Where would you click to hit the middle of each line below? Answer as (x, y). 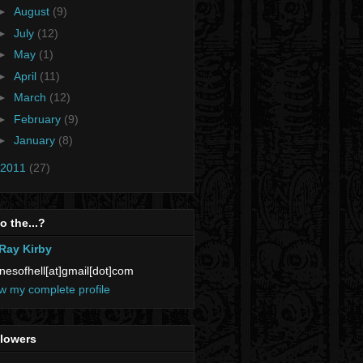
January (36, 141)
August (33, 12)
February (38, 119)
